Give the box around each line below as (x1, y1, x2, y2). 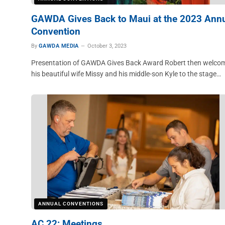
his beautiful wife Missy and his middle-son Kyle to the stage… (31, 70, 221, 78)
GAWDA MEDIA (39, 43, 79, 49)
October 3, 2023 (87, 43, 127, 49)
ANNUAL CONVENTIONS (38, 201, 103, 206)
